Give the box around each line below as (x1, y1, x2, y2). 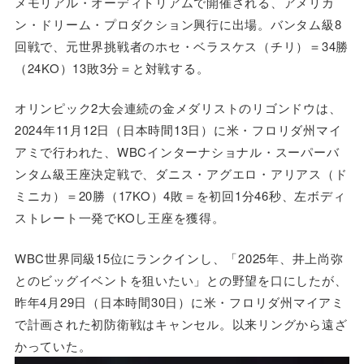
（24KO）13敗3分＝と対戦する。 (14, 58, 210, 76)
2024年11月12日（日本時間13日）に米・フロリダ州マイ (14, 121, 342, 138)
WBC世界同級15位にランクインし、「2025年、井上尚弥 (14, 249, 344, 266)
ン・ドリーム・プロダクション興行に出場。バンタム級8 (14, 15, 342, 32)
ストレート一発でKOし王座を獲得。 (14, 209, 225, 226)
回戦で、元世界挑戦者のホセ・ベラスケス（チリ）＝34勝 (14, 37, 349, 54)
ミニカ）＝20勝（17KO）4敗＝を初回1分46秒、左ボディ (14, 187, 346, 204)
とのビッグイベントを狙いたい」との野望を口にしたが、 (14, 271, 348, 288)
